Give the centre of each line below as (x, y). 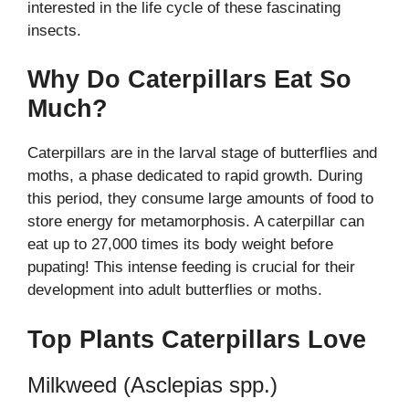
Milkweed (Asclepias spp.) (152, 384)
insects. (54, 30)
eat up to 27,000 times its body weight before (180, 245)
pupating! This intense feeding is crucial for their (191, 267)
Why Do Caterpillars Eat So (189, 80)
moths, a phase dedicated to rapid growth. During (195, 176)
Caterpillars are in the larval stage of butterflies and (202, 153)
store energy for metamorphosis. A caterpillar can (196, 222)
